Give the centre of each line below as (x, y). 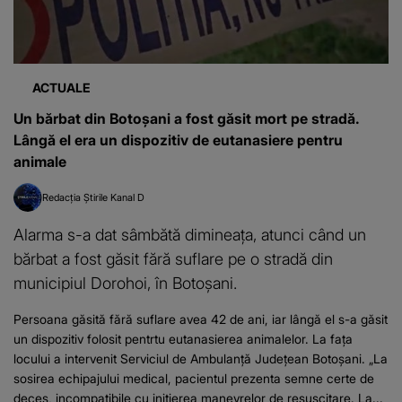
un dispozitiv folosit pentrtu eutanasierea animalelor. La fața (183, 338)
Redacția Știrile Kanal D (93, 197)
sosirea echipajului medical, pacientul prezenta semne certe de (194, 378)
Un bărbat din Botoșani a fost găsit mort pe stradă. (187, 118)
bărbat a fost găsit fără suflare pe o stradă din (173, 258)
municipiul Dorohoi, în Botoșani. (125, 282)
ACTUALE (61, 87)
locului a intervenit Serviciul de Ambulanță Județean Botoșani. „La (201, 358)
